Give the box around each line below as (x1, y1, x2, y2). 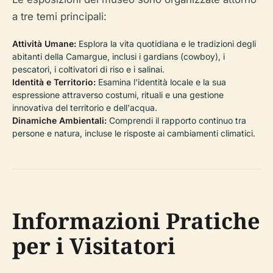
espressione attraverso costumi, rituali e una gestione (12, 90, 224, 101)
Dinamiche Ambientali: (12, 115, 107, 126)
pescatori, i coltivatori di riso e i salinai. (12, 64, 165, 75)
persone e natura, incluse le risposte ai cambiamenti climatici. (12, 128, 255, 139)
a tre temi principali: (12, 10, 107, 23)
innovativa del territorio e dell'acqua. (12, 102, 157, 113)
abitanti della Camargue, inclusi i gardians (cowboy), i (12, 51, 225, 62)
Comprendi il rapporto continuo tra (107, 115, 246, 126)
